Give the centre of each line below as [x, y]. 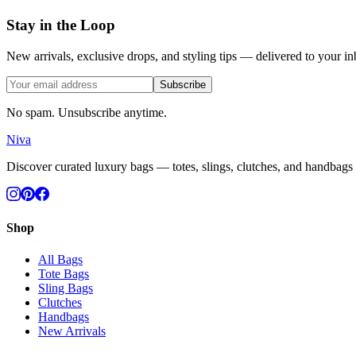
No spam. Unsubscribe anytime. [87, 113]
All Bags [60, 259]
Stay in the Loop [61, 25]
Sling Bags [66, 288]
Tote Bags [64, 273]
